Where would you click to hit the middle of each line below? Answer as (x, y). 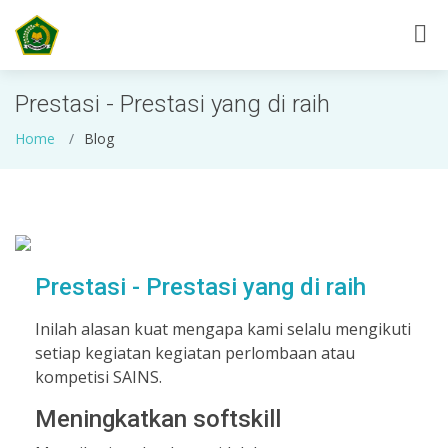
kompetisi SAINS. (98, 377)
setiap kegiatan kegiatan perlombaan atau (195, 353)
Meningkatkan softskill (158, 419)
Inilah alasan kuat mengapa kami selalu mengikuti (223, 329)
